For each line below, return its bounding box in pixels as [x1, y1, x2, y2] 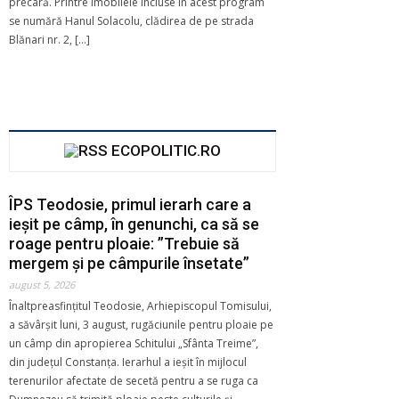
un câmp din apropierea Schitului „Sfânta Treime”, [9, 335, 258, 351]
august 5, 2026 [9, 277, 75, 291]
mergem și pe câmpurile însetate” [9, 253, 249, 273]
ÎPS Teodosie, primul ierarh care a [9, 194, 251, 214]
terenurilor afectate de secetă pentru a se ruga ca [9, 372, 258, 388]
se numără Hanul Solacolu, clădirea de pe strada [9, 12, 254, 28]
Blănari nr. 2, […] [9, 31, 90, 47]
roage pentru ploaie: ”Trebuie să [9, 233, 240, 253]
